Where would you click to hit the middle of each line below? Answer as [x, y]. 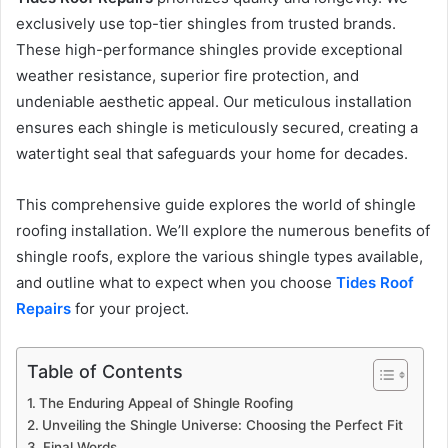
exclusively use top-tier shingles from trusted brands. [206, 23]
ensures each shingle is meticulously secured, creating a [217, 127]
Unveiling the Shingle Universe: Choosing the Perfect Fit [222, 424]
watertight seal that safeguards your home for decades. [212, 153]
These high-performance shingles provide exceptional [209, 49]
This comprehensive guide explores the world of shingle [216, 204]
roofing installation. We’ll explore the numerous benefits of [223, 230]
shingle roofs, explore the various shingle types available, [219, 256]
